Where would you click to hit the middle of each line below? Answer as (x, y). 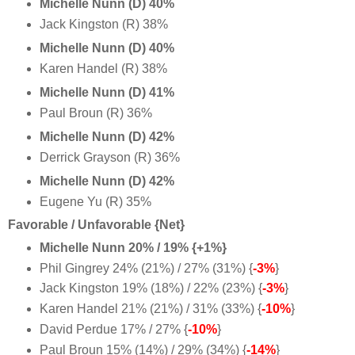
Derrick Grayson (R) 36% (109, 157)
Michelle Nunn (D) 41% (107, 93)
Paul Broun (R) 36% (95, 113)
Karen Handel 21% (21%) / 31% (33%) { (150, 309)
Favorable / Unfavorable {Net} (96, 224)
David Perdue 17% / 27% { (113, 330)
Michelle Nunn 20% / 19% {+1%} (133, 247)
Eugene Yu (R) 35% (95, 201)
